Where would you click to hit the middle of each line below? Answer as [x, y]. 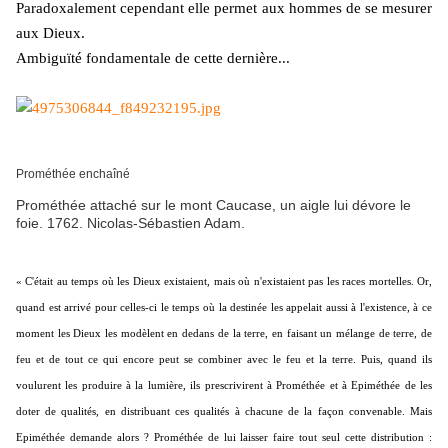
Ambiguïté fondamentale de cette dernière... [153, 58]
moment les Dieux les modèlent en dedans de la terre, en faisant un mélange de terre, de [224, 333]
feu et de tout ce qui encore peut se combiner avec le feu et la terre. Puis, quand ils [224, 359]
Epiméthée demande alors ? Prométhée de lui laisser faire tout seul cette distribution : [224, 437]
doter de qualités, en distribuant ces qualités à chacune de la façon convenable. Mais [224, 411]
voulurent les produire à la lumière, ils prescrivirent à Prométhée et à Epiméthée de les [224, 385]
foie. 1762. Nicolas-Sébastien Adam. [130, 223]
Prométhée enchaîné [73, 174]
